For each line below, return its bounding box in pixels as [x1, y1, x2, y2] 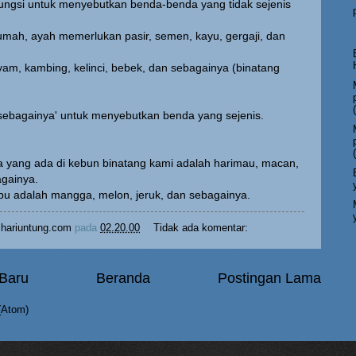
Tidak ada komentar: [153, 221, 248, 234]
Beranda [96, 269, 150, 286]
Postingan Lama [218, 269, 321, 286]
